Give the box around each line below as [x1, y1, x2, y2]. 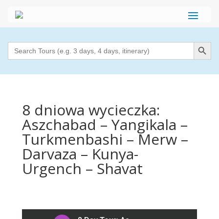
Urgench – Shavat [22, 158, 143, 178]
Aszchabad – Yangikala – [22, 114, 188, 134]
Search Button [193, 37, 213, 46]
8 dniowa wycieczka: [22, 100, 160, 120]
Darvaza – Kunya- [22, 144, 138, 164]
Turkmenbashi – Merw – [22, 129, 188, 149]
